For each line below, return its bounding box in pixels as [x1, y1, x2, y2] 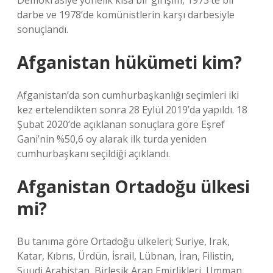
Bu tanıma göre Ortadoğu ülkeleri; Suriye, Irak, [17, 235, 230, 248]
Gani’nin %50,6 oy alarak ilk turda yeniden [17, 132, 207, 146]
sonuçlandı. [17, 23, 68, 36]
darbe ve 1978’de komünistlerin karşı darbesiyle [17, 8, 235, 21]
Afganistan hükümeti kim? [17, 51, 242, 74]
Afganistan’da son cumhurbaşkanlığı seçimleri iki [17, 88, 239, 102]
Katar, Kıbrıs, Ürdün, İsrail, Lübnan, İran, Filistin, [17, 249, 234, 263]
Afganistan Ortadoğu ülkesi [17, 175, 250, 198]
